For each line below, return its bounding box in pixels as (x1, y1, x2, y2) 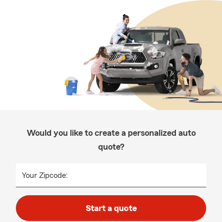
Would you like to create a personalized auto (26, 128, 196, 137)
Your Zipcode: (22, 171, 68, 179)
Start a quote (85, 204, 137, 213)
